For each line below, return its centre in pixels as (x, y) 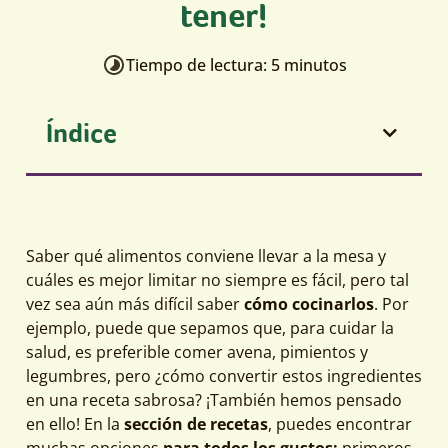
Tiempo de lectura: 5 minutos (236, 64)
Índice (81, 132)
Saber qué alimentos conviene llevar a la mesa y (206, 255)
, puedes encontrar (340, 423)
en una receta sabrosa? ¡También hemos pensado (214, 399)
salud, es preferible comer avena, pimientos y (197, 351)
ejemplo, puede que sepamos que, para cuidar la (210, 327)
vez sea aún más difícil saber (135, 303)
